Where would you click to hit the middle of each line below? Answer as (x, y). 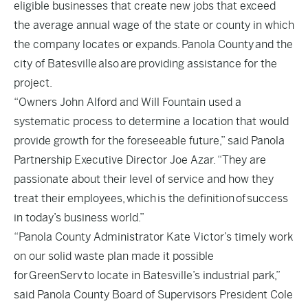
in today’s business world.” (79, 218)
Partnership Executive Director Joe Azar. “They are (140, 160)
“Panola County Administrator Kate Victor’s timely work (153, 237)
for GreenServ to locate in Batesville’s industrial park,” (147, 275)
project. (33, 83)
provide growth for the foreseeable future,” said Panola (149, 141)
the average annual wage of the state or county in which (154, 25)
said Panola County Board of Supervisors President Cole (153, 295)
